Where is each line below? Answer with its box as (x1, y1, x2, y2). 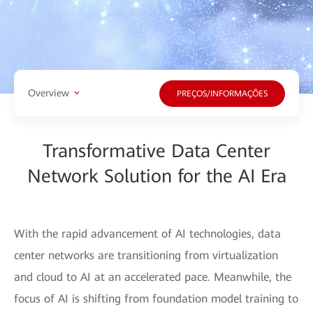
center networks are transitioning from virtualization (14, 248, 278, 262)
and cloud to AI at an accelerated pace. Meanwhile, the (14, 270, 291, 284)
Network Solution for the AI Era (27, 165, 286, 187)
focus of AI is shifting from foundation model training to (14, 291, 298, 305)
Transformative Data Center (43, 140, 270, 161)
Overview (28, 87, 69, 99)
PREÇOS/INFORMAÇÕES (177, 89, 268, 99)
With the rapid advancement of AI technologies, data (14, 226, 281, 240)
